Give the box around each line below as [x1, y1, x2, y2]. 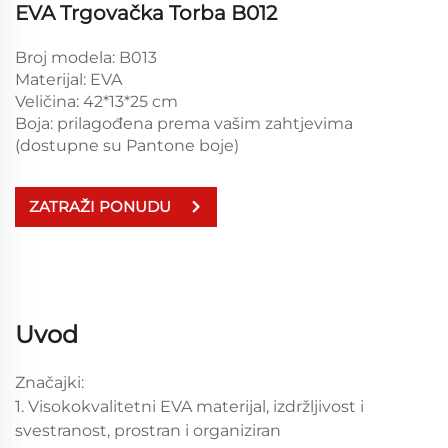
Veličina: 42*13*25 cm [15, 91, 178, 111]
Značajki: [15, 372, 84, 392]
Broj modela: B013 [15, 47, 157, 67]
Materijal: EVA [15, 69, 122, 89]
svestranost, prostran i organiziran [15, 420, 281, 440]
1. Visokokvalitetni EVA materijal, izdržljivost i [15, 396, 364, 416]
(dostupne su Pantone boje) [15, 135, 239, 155]
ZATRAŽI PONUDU [29, 197, 171, 217]
